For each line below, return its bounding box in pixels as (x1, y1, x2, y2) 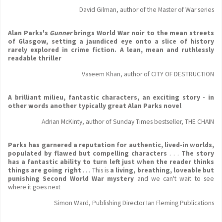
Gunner (48, 29, 72, 37)
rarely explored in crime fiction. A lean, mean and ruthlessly (8, 46, 214, 54)
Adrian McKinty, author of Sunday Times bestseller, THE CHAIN (42, 117, 214, 126)
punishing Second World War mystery (8, 174, 134, 183)
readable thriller (8, 54, 61, 62)
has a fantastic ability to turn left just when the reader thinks (8, 158, 214, 166)
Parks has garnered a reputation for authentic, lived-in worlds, (8, 141, 214, 149)
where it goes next (8, 183, 60, 191)
